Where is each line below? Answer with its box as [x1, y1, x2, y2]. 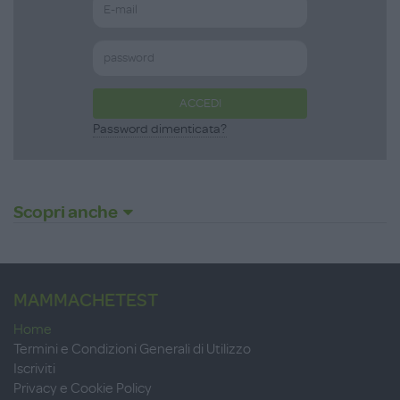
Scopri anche [13, 202, 118, 223]
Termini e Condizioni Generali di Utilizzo [13, 341, 251, 358]
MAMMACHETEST [13, 289, 158, 312]
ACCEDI [179, 96, 221, 111]
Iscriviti [13, 361, 55, 378]
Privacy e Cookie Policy [13, 380, 152, 397]
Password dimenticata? [93, 121, 227, 137]
